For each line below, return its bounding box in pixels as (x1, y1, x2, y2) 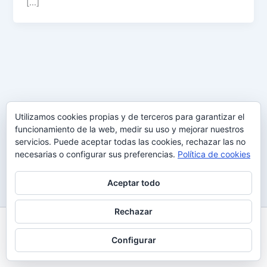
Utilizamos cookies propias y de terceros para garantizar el (15, 111, 244, 122)
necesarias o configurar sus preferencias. (15, 149, 178, 159)
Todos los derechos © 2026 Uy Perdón (54, 229, 213, 240)
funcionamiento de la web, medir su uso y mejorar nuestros (15, 124, 244, 134)
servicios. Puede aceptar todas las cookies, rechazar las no (15, 136, 246, 147)
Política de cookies (178, 149, 250, 159)
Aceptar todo (107, 178, 160, 188)
